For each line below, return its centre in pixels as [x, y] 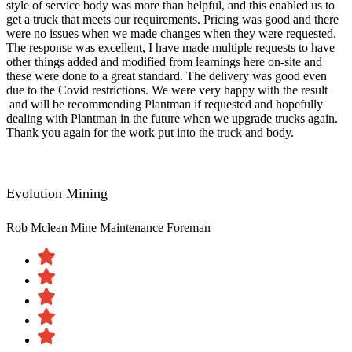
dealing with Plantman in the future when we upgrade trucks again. [172, 119]
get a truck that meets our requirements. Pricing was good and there [172, 20]
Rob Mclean [38, 228]
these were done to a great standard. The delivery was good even [167, 76]
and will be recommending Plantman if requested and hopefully [165, 104]
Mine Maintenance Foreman [141, 228]
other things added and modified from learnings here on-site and [164, 62]
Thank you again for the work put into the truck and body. [152, 133]
